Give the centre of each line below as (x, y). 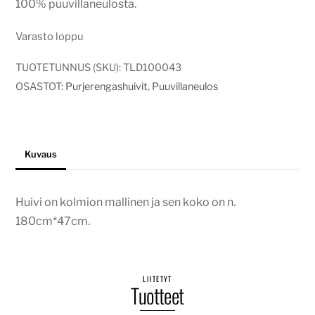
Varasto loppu (50, 36)
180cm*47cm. (53, 221)
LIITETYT (157, 278)
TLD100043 (153, 68)
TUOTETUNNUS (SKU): (70, 68)
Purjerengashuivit (107, 87)
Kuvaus (41, 155)
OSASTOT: (41, 87)
